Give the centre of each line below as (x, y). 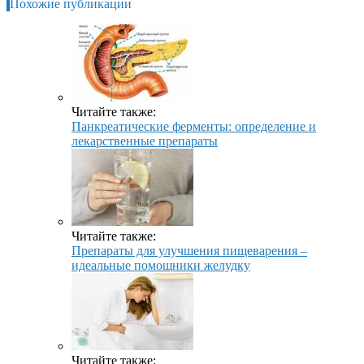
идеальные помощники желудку (161, 266)
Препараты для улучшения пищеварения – (189, 251)
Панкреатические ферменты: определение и (194, 127)
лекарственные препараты (145, 141)
